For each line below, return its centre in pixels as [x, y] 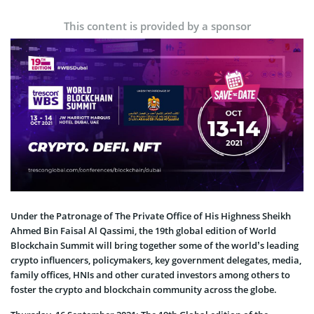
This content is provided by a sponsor [157, 26]
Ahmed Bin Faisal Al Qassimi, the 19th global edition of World [143, 231]
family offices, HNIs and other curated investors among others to [150, 275]
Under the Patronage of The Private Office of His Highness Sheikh [151, 216]
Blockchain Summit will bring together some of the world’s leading [155, 246]
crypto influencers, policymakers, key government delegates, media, [156, 260]
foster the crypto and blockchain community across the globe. [144, 290]
